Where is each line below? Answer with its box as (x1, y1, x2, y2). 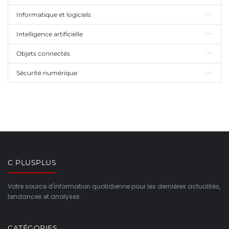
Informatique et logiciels (16, 10, 91, 18)
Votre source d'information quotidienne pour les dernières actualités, (8, 181, 220, 191)
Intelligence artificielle (16, 30, 83, 38)
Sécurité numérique (16, 68, 77, 77)
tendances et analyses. (8, 192, 81, 201)
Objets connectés (16, 49, 70, 57)
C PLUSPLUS (8, 157, 56, 167)
